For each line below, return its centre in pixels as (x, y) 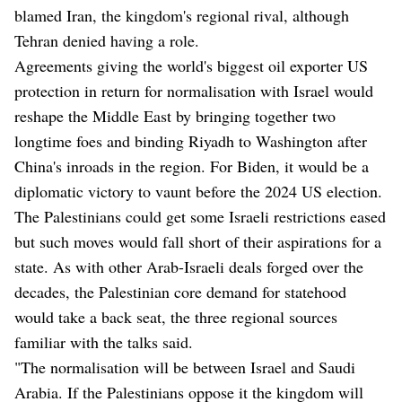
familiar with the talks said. (104, 342)
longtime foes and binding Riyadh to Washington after (191, 141)
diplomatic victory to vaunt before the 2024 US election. (198, 192)
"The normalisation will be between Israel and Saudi (185, 367)
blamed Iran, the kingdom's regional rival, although (182, 16)
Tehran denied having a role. (107, 41)
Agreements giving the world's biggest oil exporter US (191, 66)
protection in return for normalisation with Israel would (194, 91)
